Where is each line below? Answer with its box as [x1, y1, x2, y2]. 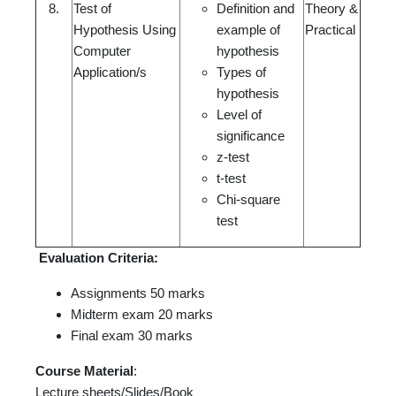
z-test [217, 149, 249, 164]
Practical [305, 22, 355, 37]
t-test [217, 171, 246, 186]
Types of [217, 65, 266, 80]
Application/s [73, 65, 147, 80]
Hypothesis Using [73, 22, 176, 37]
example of [217, 22, 280, 37]
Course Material [35, 363, 133, 378]
